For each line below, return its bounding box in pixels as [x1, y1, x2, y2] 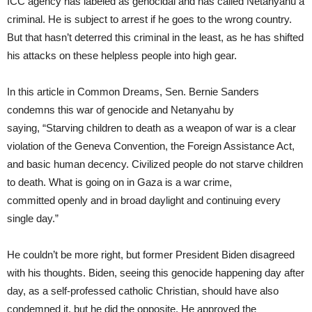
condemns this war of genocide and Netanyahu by [7, 103, 234, 116]
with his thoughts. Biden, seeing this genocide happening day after [7, 266, 304, 279]
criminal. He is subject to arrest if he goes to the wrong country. [7, 13, 292, 25]
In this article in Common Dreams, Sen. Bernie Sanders [7, 85, 259, 97]
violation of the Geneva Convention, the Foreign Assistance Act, [7, 139, 295, 152]
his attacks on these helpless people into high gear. [7, 49, 237, 61]
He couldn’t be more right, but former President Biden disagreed [7, 248, 295, 260]
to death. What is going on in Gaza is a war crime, [7, 175, 232, 188]
